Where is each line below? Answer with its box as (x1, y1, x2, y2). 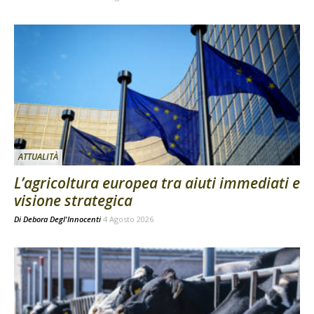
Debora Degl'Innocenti (23, 214, 101, 225)
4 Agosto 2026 (103, 214, 153, 225)
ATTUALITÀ (18, 151, 58, 163)
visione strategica (14, 191, 132, 211)
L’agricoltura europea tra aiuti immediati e (14, 173, 300, 193)
